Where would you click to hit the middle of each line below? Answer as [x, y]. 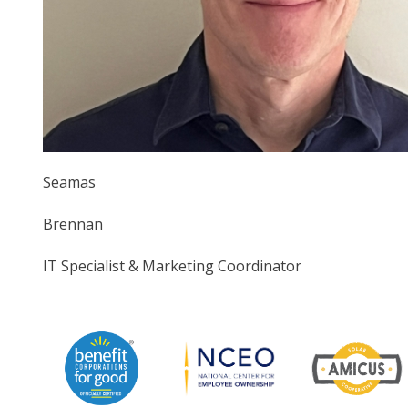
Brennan [73, 224]
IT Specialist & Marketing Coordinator [172, 265]
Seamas [69, 182]
